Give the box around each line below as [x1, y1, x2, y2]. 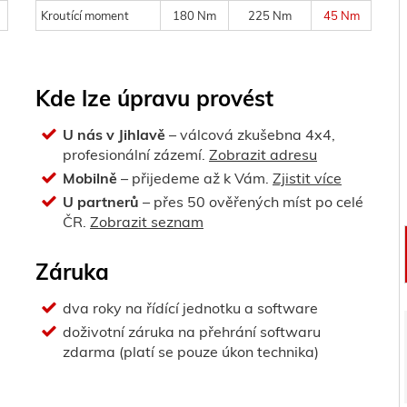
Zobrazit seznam [90, 213, 203, 231]
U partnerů [63, 193, 139, 211]
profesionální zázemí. [63, 145, 209, 164]
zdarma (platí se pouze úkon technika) [63, 342, 319, 361]
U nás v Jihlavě [63, 125, 165, 144]
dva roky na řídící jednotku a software [63, 299, 318, 317]
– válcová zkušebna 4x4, [165, 125, 335, 144]
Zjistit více [273, 169, 342, 187]
